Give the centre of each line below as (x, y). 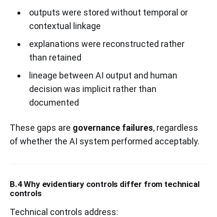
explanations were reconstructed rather (107, 44)
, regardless (176, 127)
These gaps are (41, 127)
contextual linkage (65, 26)
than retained (55, 57)
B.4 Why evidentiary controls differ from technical (105, 184)
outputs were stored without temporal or (108, 12)
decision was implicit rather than (93, 89)
